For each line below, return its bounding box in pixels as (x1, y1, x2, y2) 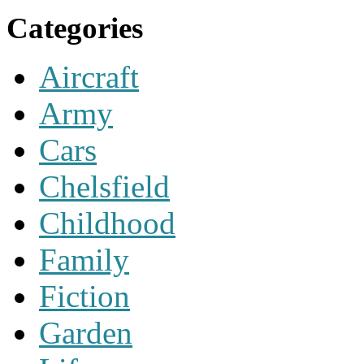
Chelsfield (39, 169, 170, 205)
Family (39, 242, 129, 278)
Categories (6, 11, 143, 45)
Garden (39, 315, 132, 351)
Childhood (39, 206, 175, 241)
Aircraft (39, 59, 139, 95)
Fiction (39, 279, 130, 314)
